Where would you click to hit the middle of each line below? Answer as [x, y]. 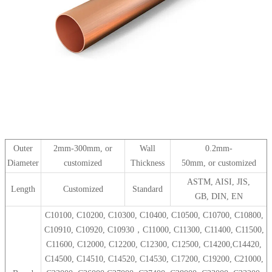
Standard [148, 189]
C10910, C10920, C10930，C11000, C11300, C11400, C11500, [154, 230]
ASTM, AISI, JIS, [219, 182]
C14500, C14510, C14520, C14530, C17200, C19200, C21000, [154, 259]
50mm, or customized [219, 163]
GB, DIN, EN [219, 196]
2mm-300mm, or [83, 148]
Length [23, 189]
